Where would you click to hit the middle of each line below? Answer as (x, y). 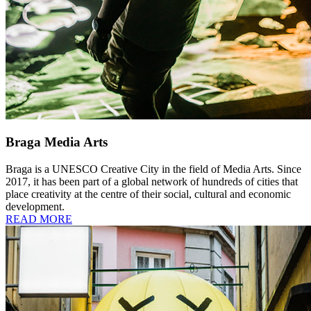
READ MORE (39, 219)
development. (35, 207)
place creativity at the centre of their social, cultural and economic (148, 194)
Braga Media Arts (57, 142)
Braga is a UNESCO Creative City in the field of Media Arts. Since (153, 169)
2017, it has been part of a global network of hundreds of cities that (152, 182)
